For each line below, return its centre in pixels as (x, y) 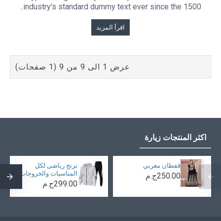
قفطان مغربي (162, 166)
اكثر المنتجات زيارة (175, 137)
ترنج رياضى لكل (56, 166)
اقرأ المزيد (111, 28)
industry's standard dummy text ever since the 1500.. (112, 7)
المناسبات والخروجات (48, 173)
